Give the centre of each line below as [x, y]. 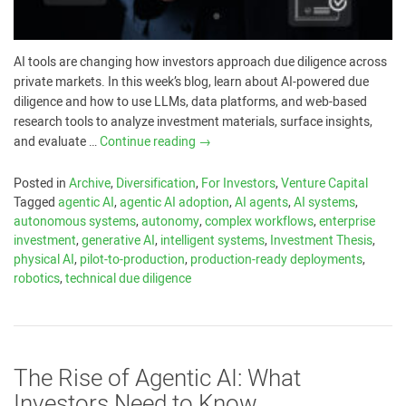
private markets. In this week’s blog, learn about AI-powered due [191, 82]
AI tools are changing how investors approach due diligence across [200, 63]
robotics [37, 279]
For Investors [238, 184]
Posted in [41, 184]
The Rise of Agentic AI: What [157, 379]
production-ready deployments [276, 260]
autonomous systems [75, 222]
